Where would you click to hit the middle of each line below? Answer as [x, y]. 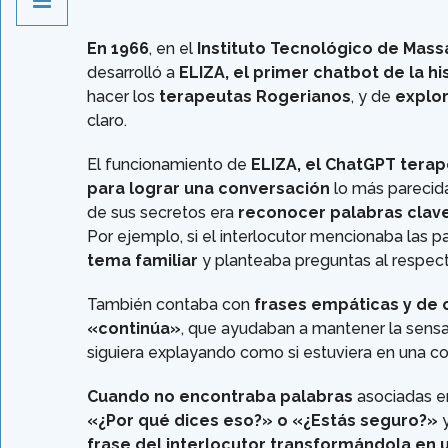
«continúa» [134, 329]
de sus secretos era [162, 213]
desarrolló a [133, 73]
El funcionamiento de [169, 165]
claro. [107, 121]
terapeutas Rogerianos [255, 97]
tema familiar [142, 261]
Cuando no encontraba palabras [220, 397]
